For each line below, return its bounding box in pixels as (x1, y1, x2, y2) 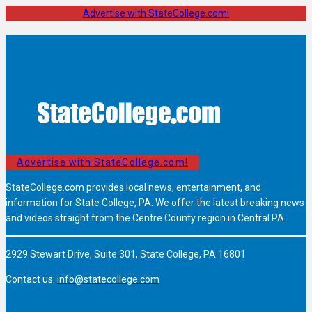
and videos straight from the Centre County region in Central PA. (6, 212, 286, 224)
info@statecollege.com (57, 274, 159, 286)
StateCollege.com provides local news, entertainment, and (6, 182, 261, 194)
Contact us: (6, 274, 57, 286)
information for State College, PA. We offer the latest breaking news (6, 197, 304, 209)
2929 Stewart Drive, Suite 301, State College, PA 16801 (6, 249, 246, 260)
